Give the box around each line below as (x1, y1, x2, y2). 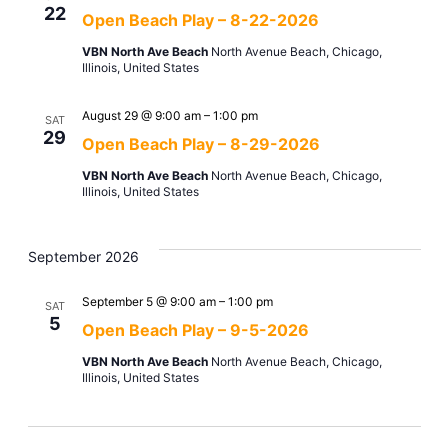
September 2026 (27, 248, 139, 266)
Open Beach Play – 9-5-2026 (81, 320, 309, 341)
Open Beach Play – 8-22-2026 (81, 10, 319, 31)
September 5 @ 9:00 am (81, 294, 216, 310)
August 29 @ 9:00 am (81, 108, 201, 124)
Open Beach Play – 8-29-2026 (81, 134, 320, 155)
